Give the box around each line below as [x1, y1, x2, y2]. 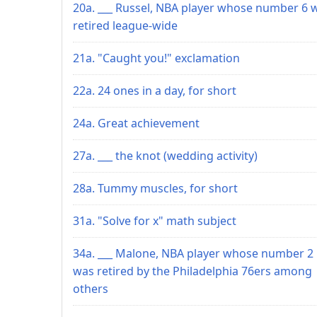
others [73, 280, 108, 296]
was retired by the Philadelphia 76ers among [73, 263, 312, 279]
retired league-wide [73, 17, 178, 33]
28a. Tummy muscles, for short [73, 180, 238, 196]
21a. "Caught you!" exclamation [73, 50, 240, 66]
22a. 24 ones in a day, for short [73, 82, 236, 98]
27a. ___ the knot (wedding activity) [73, 147, 258, 163]
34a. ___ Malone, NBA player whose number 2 [73, 245, 313, 261]
